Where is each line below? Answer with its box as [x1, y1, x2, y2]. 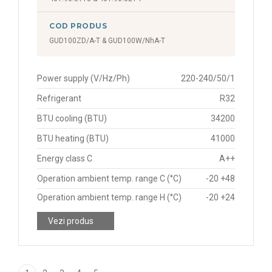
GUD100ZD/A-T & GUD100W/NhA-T [49, 36, 165, 45]
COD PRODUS [49, 21, 107, 30]
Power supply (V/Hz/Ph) [37, 73, 130, 83]
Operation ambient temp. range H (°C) [37, 192, 182, 202]
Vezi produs [48, 216, 93, 226]
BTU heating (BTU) [37, 134, 109, 143]
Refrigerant [37, 93, 81, 103]
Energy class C [37, 154, 92, 163]
